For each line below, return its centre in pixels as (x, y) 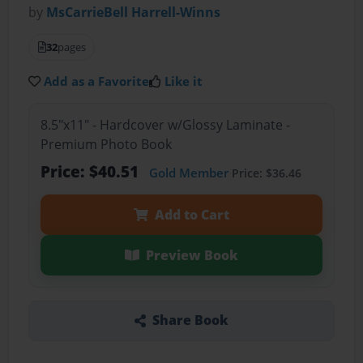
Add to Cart (192, 214)
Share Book (190, 320)
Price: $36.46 (265, 173)
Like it (184, 81)
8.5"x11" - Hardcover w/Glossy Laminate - (165, 124)
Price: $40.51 (91, 171)
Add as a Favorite (97, 81)
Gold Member (188, 172)
